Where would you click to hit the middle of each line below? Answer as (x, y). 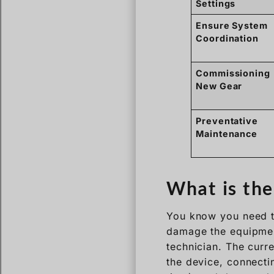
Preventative (227, 120)
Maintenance (227, 133)
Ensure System (232, 25)
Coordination (227, 38)
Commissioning (233, 73)
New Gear (219, 86)
